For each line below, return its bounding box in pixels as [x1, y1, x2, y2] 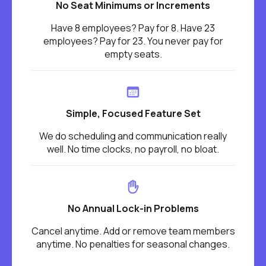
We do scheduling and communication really [39, 129, 227, 143]
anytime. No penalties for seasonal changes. [36, 237, 230, 251]
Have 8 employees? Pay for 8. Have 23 [51, 21, 215, 35]
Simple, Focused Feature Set [65, 107, 201, 121]
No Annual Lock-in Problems [67, 202, 199, 216]
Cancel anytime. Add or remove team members [31, 224, 235, 238]
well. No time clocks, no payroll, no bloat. [47, 142, 219, 156]
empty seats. [104, 47, 162, 61]
